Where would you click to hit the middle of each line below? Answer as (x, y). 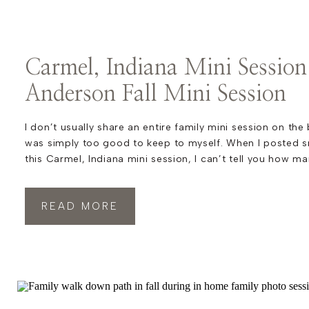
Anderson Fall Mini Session (156, 94)
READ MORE (80, 206)
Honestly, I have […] (72, 191)
